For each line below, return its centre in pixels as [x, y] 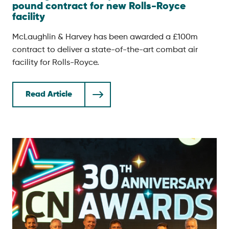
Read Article [49, 95]
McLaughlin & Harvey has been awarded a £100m [105, 37]
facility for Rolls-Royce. [56, 63]
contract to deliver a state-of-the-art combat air [105, 50]
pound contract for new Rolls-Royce [99, 7]
